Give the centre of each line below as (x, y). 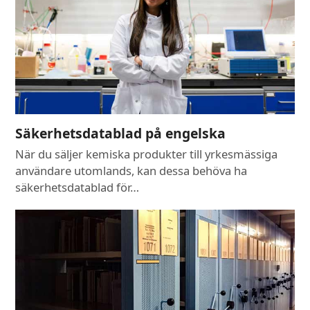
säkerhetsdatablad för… (77, 188)
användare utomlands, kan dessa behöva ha (131, 171)
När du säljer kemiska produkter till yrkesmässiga (147, 154)
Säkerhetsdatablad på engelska (121, 134)
